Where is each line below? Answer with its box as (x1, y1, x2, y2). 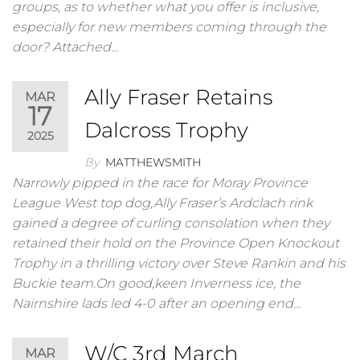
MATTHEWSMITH (105, 155, 201, 170)
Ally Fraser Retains (84, 84, 272, 110)
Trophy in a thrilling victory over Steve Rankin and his (12, 256, 346, 271)
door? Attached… (12, 39, 119, 55)
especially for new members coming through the (12, 19, 326, 35)
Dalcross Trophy (84, 117, 248, 143)
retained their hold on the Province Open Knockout (12, 235, 339, 251)
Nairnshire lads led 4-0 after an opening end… (12, 296, 301, 311)
